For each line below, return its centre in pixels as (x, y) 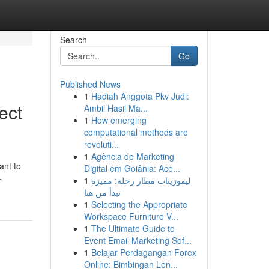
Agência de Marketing (132, 156)
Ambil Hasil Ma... (116, 108)
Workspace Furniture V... (131, 216)
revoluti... (101, 144)
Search (73, 40)
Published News (90, 84)
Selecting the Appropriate (139, 204)
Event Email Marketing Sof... (138, 240)
